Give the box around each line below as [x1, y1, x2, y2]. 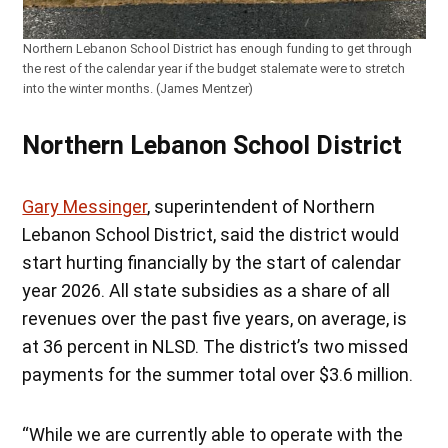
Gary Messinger [22, 195, 148, 217]
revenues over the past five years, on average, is [22, 307, 408, 329]
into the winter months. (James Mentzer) [22, 80, 253, 96]
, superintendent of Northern [147, 195, 376, 217]
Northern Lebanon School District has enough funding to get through [22, 40, 412, 56]
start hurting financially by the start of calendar [22, 251, 402, 273]
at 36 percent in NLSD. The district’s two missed [22, 335, 409, 357]
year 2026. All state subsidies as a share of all [22, 279, 391, 301]
